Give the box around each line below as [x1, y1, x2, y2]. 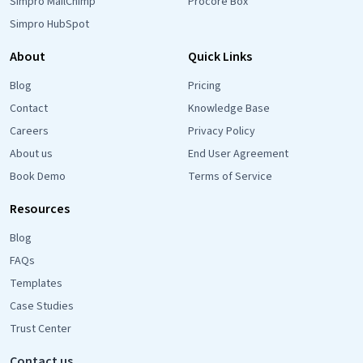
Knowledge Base [188, 100, 270, 117]
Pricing [188, 77, 221, 94]
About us [10, 145, 53, 162]
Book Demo [10, 168, 66, 185]
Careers [10, 122, 49, 139]
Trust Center [10, 320, 71, 337]
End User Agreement [188, 145, 288, 162]
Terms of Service [188, 168, 272, 185]
